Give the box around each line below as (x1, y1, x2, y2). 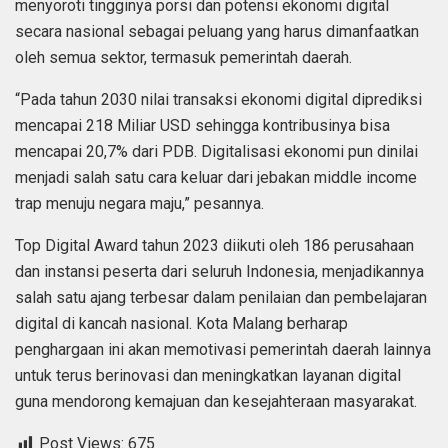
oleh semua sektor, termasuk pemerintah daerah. (15, 48, 352, 68)
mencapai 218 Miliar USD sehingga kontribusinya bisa (15, 116, 390, 136)
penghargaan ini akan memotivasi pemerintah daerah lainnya (15, 340, 431, 360)
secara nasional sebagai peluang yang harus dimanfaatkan (15, 22, 419, 42)
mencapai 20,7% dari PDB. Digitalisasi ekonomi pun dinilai (15, 142, 418, 162)
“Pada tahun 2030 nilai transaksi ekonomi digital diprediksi (15, 90, 422, 110)
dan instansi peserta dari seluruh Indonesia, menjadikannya (15, 262, 424, 282)
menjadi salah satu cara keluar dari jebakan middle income (15, 168, 417, 188)
